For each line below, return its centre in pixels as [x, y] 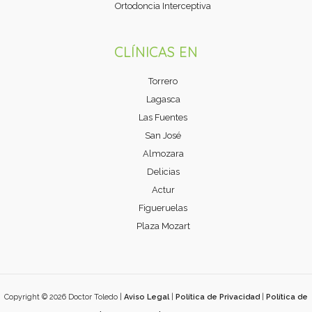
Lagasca [163, 99]
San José [163, 135]
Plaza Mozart [163, 226]
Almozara [163, 154]
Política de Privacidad [218, 297]
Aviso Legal [147, 297]
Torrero [163, 81]
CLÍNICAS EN [156, 52]
